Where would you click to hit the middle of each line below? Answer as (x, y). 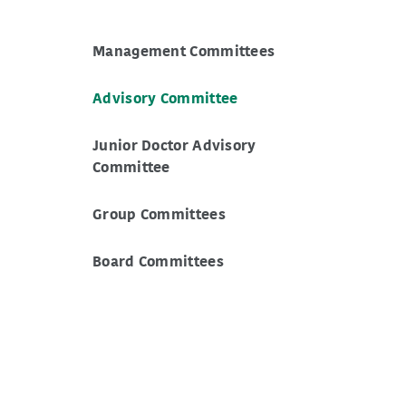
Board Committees (158, 262)
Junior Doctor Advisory (174, 146)
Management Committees (184, 52)
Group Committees (159, 215)
